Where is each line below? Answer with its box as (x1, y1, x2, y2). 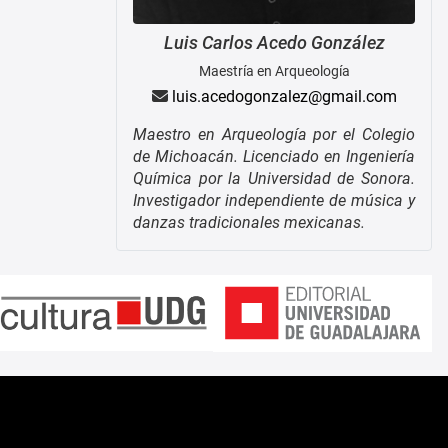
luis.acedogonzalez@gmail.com (171, 86, 397, 106)
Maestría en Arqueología (198, 62, 350, 79)
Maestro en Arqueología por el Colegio (133, 124, 415, 144)
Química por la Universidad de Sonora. (133, 168, 415, 188)
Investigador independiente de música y (133, 190, 415, 210)
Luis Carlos (163, 31, 253, 53)
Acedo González (256, 31, 385, 53)
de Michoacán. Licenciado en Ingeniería (133, 146, 415, 166)
